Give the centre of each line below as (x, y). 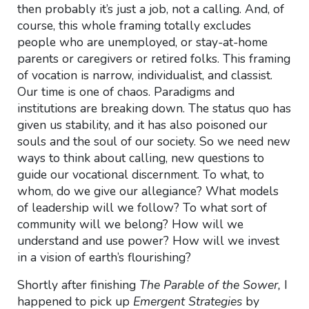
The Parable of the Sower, (211, 285)
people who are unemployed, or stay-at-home (142, 42)
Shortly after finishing (78, 285)
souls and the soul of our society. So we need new (153, 141)
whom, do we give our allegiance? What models (148, 191)
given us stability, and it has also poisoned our (142, 125)
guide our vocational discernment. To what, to (140, 175)
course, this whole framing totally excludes (134, 26)
